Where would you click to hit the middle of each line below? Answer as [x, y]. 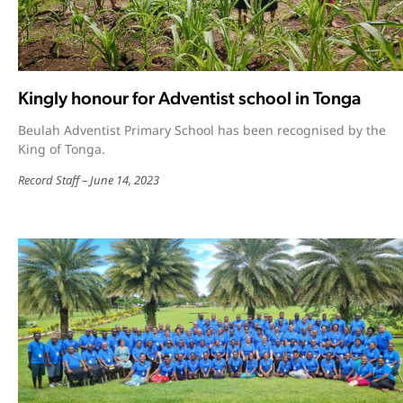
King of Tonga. [62, 148]
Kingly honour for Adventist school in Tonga [189, 98]
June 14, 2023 [125, 179]
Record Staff [49, 179]
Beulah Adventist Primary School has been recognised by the [202, 130]
